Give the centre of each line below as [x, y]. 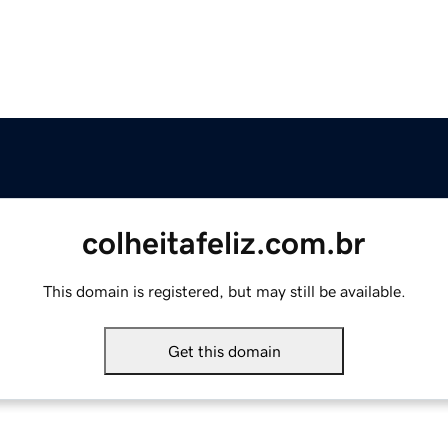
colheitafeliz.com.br [224, 243]
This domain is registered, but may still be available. [224, 291]
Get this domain [224, 351]
